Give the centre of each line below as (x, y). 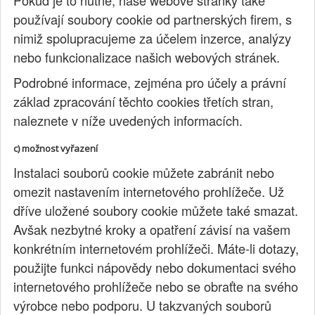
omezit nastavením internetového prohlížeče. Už (149, 192)
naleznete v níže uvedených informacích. (128, 120)
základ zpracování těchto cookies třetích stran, (144, 101)
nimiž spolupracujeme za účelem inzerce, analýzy (153, 38)
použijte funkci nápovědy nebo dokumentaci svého (155, 268)
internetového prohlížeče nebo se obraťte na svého (156, 287)
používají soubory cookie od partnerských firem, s (153, 19)
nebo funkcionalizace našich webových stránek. (147, 57)
